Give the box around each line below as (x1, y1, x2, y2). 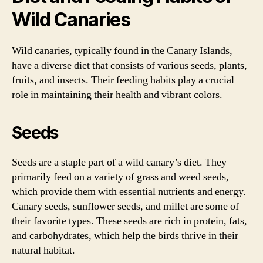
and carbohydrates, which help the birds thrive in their (12, 228, 238, 242)
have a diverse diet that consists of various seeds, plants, (12, 58, 247, 72)
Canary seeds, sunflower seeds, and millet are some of (12, 199, 239, 213)
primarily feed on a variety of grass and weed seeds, (12, 170, 229, 184)
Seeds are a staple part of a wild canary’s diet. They (12, 155, 227, 169)
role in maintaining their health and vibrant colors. (12, 87, 222, 102)
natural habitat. (12, 243, 75, 257)
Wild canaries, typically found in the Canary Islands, (12, 43, 232, 58)
